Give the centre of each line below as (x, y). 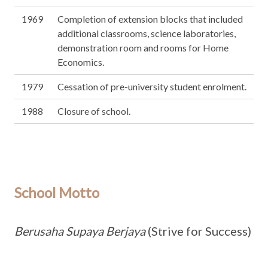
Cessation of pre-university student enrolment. (152, 86)
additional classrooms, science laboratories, (147, 33)
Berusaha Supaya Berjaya (80, 231)
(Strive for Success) (198, 231)
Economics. (81, 62)
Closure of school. (94, 111)
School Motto (57, 192)
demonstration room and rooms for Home (143, 47)
